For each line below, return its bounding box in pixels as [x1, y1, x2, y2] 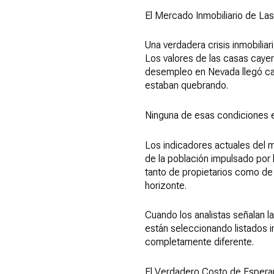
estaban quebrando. [145, 80, 228, 92]
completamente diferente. [145, 236, 254, 248]
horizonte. [145, 179, 187, 191]
